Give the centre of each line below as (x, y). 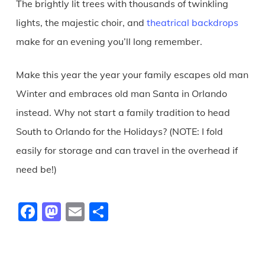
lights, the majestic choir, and (81, 22)
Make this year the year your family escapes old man (132, 74)
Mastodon (104, 211)
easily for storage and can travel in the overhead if (127, 150)
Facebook (79, 211)
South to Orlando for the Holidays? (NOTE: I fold (119, 131)
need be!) (36, 169)
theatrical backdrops (192, 22)
